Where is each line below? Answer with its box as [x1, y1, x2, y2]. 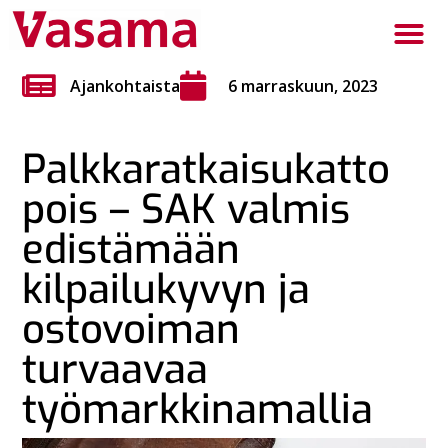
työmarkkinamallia [22, 382, 374, 436]
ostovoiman [22, 302, 241, 356]
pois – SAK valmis [22, 182, 351, 236]
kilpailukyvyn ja [22, 262, 311, 316]
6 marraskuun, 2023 [228, 74, 379, 97]
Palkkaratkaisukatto [22, 142, 391, 196]
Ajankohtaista [70, 74, 181, 97]
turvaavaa [22, 342, 209, 396]
